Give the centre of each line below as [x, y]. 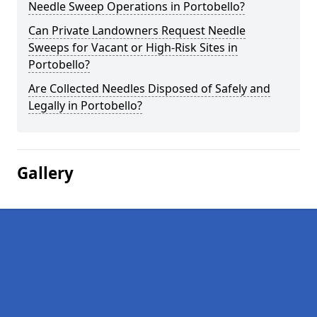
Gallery [45, 173]
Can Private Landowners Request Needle [137, 30]
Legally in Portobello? [85, 105]
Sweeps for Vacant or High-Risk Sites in [133, 47]
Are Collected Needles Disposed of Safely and [149, 88]
